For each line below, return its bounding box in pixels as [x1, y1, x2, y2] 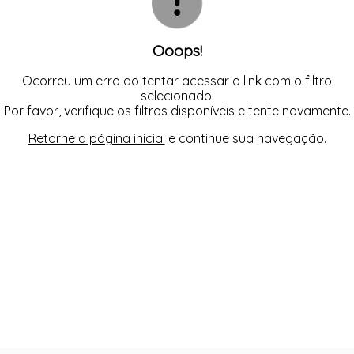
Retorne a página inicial [28, 130, 165, 147]
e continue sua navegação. [164, 130, 326, 147]
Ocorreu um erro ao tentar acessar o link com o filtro [22, 73, 332, 89]
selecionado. [140, 88, 214, 104]
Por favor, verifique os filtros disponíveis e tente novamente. [3, 103, 351, 119]
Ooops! [152, 40, 202, 60]
